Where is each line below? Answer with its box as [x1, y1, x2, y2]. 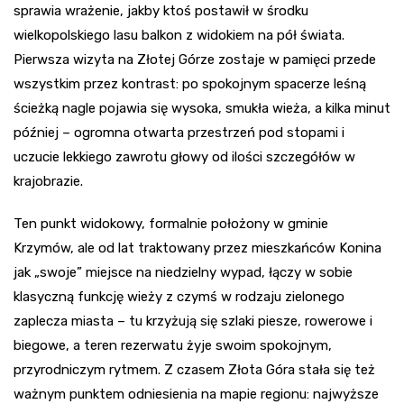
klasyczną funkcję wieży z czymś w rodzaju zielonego [14, 289, 344, 306]
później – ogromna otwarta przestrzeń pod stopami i [14, 124, 344, 142]
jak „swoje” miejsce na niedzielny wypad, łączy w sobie [14, 264, 353, 281]
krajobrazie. [14, 173, 83, 190]
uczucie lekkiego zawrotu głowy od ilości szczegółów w [14, 149, 355, 166]
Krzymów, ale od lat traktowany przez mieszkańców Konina [14, 240, 381, 257]
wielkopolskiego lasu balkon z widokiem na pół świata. [14, 27, 344, 44]
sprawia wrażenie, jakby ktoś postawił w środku [14, 3, 308, 20]
